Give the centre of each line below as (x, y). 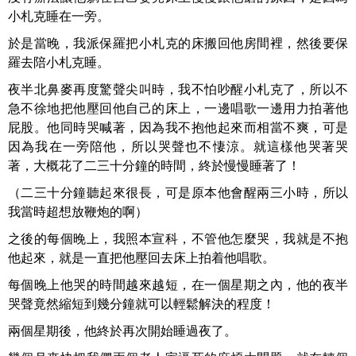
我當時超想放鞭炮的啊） (78, 212)
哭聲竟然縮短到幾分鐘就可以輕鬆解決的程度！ (141, 304)
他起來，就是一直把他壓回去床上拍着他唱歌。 (141, 258)
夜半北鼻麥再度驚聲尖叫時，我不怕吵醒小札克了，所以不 (178, 89)
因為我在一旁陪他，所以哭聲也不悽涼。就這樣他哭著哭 (178, 147)
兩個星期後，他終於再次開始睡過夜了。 (122, 331)
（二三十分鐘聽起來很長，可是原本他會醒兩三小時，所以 (178, 193)
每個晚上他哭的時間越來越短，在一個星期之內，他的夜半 (178, 285)
